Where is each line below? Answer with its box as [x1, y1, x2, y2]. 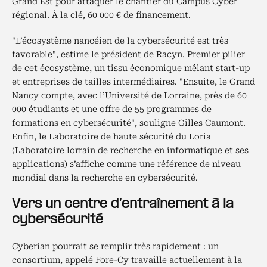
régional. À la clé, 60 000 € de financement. [12, 10, 191, 20]
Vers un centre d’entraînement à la [12, 197, 234, 212]
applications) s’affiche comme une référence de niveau [12, 159, 241, 169]
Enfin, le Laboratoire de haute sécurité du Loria [12, 132, 211, 141]
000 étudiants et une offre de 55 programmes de [12, 104, 212, 114]
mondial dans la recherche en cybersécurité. [12, 173, 198, 182]
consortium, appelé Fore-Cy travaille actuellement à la [12, 255, 242, 265]
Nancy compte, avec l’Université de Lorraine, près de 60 [12, 91, 247, 100]
